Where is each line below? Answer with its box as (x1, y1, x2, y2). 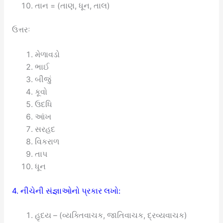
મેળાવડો (35, 50, 60, 60)
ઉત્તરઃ (11, 25, 30, 35)
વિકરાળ (35, 137, 60, 147)
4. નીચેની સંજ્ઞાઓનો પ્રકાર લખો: (11, 186, 120, 196)
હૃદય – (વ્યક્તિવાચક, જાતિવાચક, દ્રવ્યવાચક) (35, 211, 188, 221)
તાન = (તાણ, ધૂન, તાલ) (35, 1, 111, 11)
